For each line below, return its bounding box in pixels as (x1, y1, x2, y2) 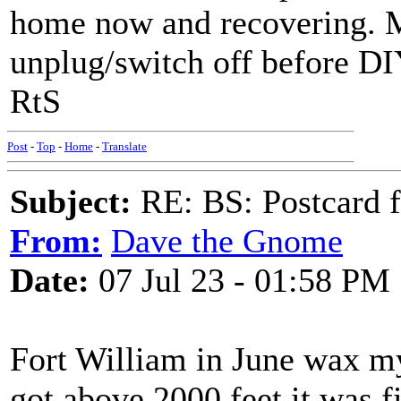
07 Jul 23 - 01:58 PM (90, 261, 390, 299)
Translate (102, 140, 147, 153)
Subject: (10, 183, 132, 220)
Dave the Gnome (111, 222, 343, 260)
